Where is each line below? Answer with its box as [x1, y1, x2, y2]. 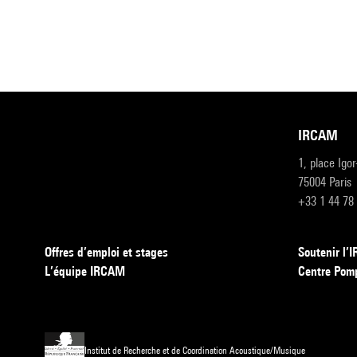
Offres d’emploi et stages [45, 245, 168, 261]
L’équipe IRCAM [45, 264, 125, 280]
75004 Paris [298, 175, 351, 190]
